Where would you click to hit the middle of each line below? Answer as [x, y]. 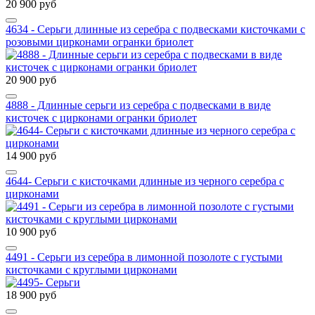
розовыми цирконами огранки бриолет [99, 42]
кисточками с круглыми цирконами [91, 270]
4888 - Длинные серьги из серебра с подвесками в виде [138, 105]
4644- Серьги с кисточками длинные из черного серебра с [145, 181]
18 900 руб [31, 295]
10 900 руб [31, 232]
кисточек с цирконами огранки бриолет [101, 118]
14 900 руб [31, 156]
